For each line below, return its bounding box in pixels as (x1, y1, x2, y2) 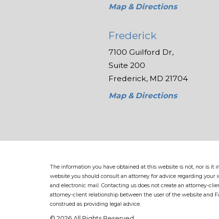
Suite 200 (108, 61, 145, 70)
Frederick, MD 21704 (108, 74, 188, 84)
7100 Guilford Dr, (108, 47, 174, 57)
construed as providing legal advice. (50, 200, 141, 207)
